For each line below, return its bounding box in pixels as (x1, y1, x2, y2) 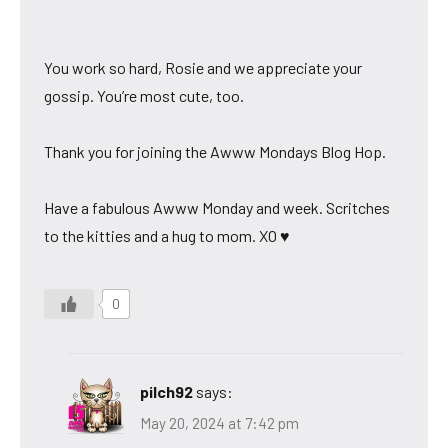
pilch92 (140, 381, 193, 401)
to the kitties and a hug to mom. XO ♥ (44, 225, 290, 245)
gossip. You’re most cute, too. (44, 85, 244, 105)
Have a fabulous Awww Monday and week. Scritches (44, 197, 390, 217)
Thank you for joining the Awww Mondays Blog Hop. (44, 141, 386, 161)
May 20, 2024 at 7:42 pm (140, 414, 299, 433)
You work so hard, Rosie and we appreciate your (44, 57, 362, 77)
